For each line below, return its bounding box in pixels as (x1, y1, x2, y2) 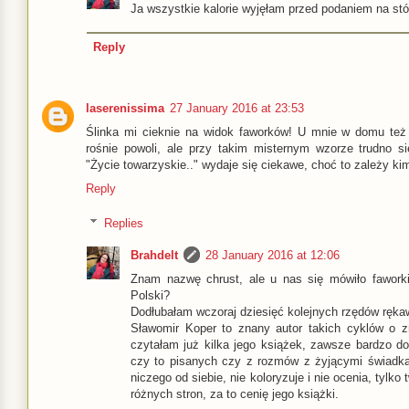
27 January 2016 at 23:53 (170, 100, 304, 115)
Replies (103, 215, 143, 230)
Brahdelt (131, 247, 178, 262)
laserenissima (86, 100, 164, 115)
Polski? (131, 288, 170, 302)
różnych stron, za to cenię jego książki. (131, 386, 339, 401)
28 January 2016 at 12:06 (205, 247, 340, 262)
